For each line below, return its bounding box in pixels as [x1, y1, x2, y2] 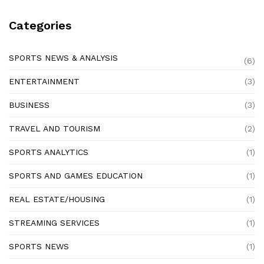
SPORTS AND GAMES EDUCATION [9, 171, 143, 181]
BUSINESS [9, 100, 49, 110]
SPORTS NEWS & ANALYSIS [9, 53, 118, 63]
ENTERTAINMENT [9, 77, 80, 87]
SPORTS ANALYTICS [9, 147, 88, 157]
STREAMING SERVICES [9, 218, 100, 228]
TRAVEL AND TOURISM [9, 124, 100, 134]
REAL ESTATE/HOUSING [9, 194, 105, 204]
